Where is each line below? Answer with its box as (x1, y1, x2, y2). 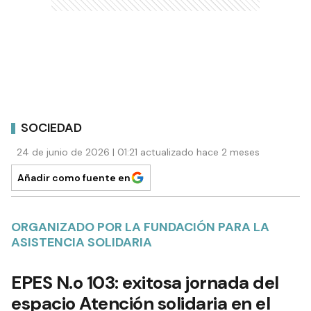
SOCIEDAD (21, 119, 82, 136)
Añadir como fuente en (17, 171, 131, 185)
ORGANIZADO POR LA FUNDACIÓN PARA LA (11, 219, 269, 236)
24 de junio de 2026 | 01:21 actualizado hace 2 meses (17, 146, 260, 159)
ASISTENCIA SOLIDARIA (11, 234, 152, 251)
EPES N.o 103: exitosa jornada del (11, 271, 283, 295)
